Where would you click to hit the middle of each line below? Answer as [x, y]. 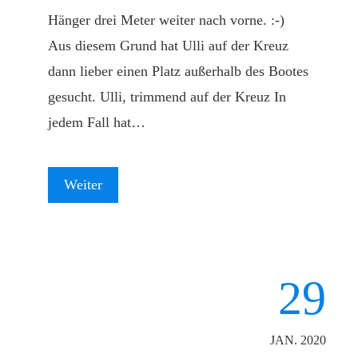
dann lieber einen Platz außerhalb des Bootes [178, 71]
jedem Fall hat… [97, 122]
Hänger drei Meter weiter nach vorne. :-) [166, 20]
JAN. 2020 [298, 340]
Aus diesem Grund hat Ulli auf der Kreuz [168, 46]
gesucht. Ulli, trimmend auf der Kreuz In [167, 97]
